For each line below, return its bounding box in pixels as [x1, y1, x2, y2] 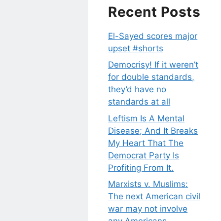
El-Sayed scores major [108, 31, 198, 41]
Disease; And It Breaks [108, 125, 198, 136]
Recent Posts [108, 3, 201, 20]
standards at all [108, 97, 171, 107]
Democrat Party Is [108, 150, 180, 160]
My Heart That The [108, 138, 184, 148]
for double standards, [108, 72, 195, 82]
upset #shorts [108, 43, 164, 53]
